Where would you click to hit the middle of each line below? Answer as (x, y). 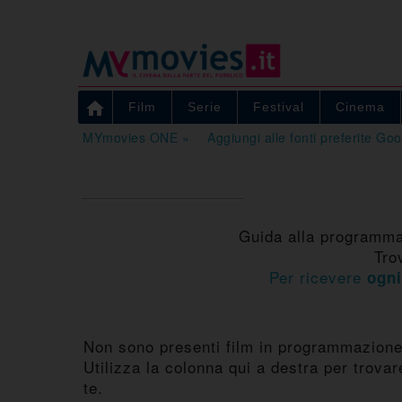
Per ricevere (318, 276)
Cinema (360, 106)
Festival (279, 106)
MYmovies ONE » (136, 137)
